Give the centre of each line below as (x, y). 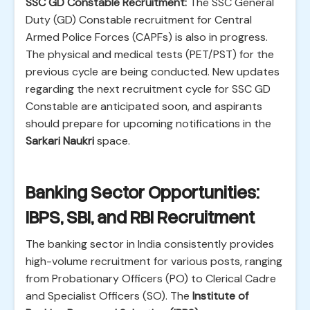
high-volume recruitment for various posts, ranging (154, 261)
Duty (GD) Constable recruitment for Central (139, 20)
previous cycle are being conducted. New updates (153, 72)
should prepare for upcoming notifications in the (148, 124)
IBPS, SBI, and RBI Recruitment (140, 218)
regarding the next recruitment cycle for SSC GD (148, 89)
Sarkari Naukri (60, 141)
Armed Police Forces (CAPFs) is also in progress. (147, 37)
